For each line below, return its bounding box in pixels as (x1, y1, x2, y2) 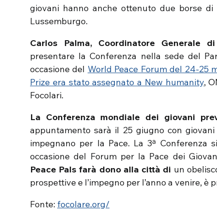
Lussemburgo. (30, 15, 88, 27)
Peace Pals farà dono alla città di (30, 164, 174, 175)
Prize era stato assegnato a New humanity (30, 77, 204, 88)
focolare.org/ (57, 199, 109, 210)
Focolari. (30, 90, 63, 101)
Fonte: (30, 199, 57, 210)
